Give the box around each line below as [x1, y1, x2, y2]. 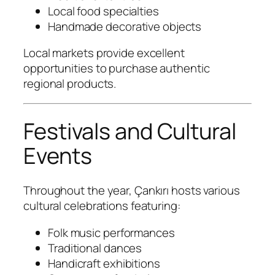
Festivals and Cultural [23, 116, 236, 147]
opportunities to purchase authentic [23, 60, 210, 77]
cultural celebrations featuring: [23, 198, 180, 214]
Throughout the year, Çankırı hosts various [23, 182, 240, 199]
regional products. [23, 76, 117, 92]
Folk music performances [48, 224, 175, 241]
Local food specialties [48, 2, 159, 19]
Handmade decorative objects [48, 18, 202, 34]
